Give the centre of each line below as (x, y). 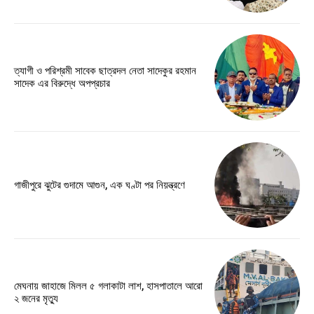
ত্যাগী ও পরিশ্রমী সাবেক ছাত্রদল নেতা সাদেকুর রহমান (105, 71)
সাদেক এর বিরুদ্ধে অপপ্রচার (62, 84)
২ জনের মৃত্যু (36, 299)
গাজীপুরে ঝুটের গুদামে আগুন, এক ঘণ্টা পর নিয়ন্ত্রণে (100, 185)
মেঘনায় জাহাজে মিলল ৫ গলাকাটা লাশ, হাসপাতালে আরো (108, 286)
